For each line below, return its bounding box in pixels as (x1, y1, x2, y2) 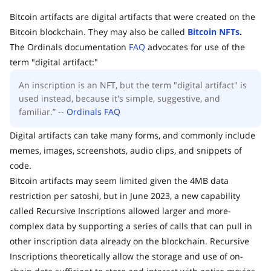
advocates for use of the (145, 41, 245, 53)
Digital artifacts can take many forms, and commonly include (10, 129, 255, 141)
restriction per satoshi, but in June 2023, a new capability (10, 189, 240, 201)
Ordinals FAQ (67, 105, 120, 117)
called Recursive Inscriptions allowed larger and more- (10, 204, 231, 217)
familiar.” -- (19, 105, 67, 117)
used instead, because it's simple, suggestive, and (19, 92, 220, 104)
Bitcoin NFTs (188, 25, 240, 38)
